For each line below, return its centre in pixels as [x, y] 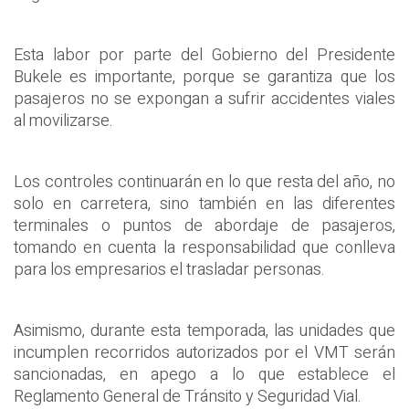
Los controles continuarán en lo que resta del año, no [204, 183]
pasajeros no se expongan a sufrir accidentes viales [204, 100]
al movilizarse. [63, 121]
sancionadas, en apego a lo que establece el [204, 375]
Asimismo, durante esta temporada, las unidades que [204, 331]
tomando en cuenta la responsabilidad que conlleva [204, 248]
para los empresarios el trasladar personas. [169, 270]
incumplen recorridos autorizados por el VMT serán [204, 353]
